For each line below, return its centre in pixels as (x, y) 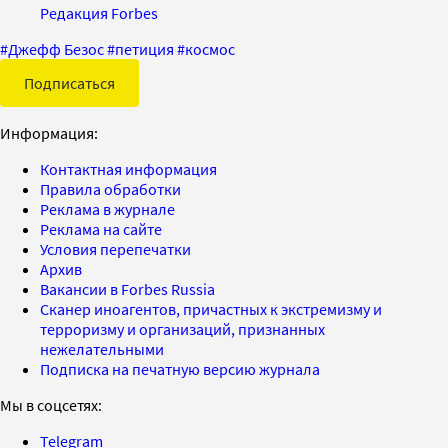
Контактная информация (128, 168)
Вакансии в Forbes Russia (127, 288)
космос (210, 48)
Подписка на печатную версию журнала (180, 368)
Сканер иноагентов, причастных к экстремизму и (211, 308)
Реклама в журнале (107, 208)
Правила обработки (110, 188)
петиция (144, 48)
